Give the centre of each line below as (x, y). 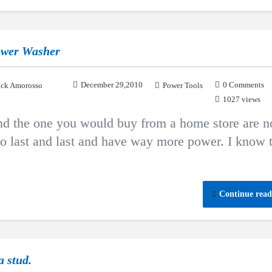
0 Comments (243, 85)
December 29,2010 (112, 85)
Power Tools (183, 85)
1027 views (242, 99)
